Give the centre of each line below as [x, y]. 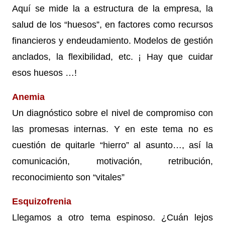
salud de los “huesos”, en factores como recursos [113, 24]
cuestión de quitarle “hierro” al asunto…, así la [113, 145]
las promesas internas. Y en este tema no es [113, 129]
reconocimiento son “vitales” [68, 177]
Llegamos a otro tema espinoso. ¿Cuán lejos [113, 217]
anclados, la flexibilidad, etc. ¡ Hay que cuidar [113, 57]
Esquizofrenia [42, 201]
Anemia [28, 97]
